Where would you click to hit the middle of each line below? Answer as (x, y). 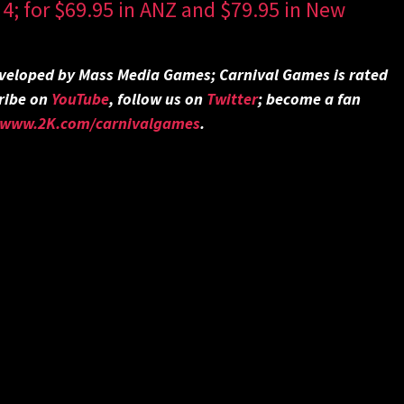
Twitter (232, 99)
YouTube (80, 99)
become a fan (311, 99)
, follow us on (157, 99)
